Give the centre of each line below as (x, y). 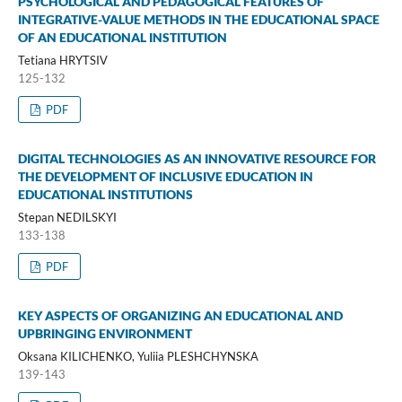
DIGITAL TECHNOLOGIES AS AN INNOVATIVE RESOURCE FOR (197, 159)
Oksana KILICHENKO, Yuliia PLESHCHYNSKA (138, 357)
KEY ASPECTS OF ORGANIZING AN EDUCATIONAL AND (180, 316)
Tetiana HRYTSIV (62, 61)
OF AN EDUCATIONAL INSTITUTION (122, 38)
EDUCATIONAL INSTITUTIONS (105, 195)
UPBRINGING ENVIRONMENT (105, 334)
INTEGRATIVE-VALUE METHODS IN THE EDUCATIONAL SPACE (198, 20)
